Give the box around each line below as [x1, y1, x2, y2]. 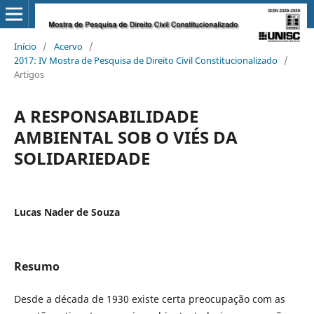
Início [13, 39, 36, 53]
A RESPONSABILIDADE [13, 104, 198, 128]
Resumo [13, 258, 60, 274]
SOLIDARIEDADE [13, 146, 150, 170]
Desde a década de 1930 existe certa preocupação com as [13, 292, 285, 306]
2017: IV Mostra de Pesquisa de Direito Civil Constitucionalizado [13, 53, 278, 67]
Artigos [13, 67, 44, 81]
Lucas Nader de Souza [13, 205, 120, 219]
